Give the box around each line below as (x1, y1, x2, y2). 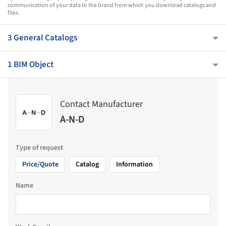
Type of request (16, 142, 63, 153)
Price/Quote (22, 159, 59, 169)
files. (8, 8, 20, 17)
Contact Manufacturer (60, 98, 143, 111)
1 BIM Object (8, 58, 53, 71)
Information (116, 159, 153, 169)
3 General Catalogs (8, 31, 77, 44)
